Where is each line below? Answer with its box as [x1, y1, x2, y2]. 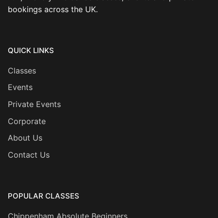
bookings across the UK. [8, 4, 98, 14]
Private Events [8, 99, 61, 109]
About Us [8, 133, 42, 143]
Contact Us [8, 149, 50, 160]
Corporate [8, 116, 46, 126]
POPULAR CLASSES [8, 191, 79, 200]
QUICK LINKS [8, 45, 54, 55]
